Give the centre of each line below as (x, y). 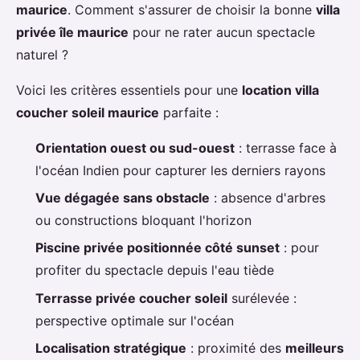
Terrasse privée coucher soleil (131, 298)
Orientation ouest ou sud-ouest (135, 147)
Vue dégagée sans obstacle (123, 197)
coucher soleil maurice (88, 112)
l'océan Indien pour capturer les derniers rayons (180, 170)
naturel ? (42, 54)
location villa (280, 90)
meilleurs (315, 348)
